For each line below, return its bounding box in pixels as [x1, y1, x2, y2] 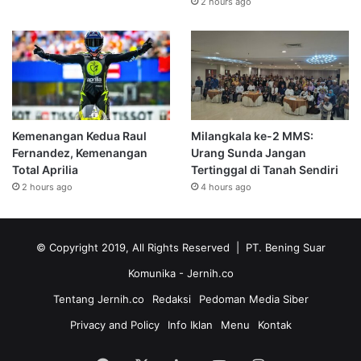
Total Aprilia [12, 162, 78, 176]
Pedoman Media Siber [198, 292, 309, 305]
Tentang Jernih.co [52, 292, 144, 305]
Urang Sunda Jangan [190, 145, 306, 160]
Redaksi [151, 292, 191, 305]
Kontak [257, 317, 292, 331]
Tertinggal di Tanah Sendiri [190, 162, 338, 176]
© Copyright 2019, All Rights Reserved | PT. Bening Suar [35, 240, 326, 254]
